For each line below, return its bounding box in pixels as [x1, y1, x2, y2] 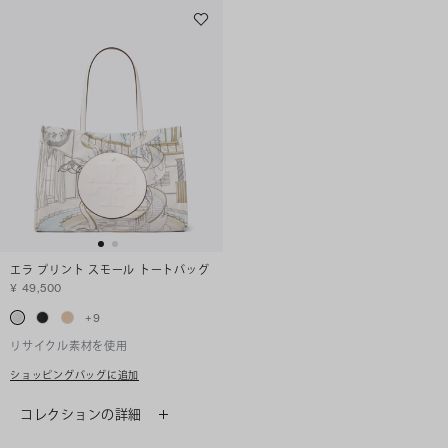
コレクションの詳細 [20, 406, 142, 423]
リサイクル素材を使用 [10, 339, 128, 354]
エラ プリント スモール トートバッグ [10, 263, 210, 278]
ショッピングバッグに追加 [10, 368, 139, 383]
